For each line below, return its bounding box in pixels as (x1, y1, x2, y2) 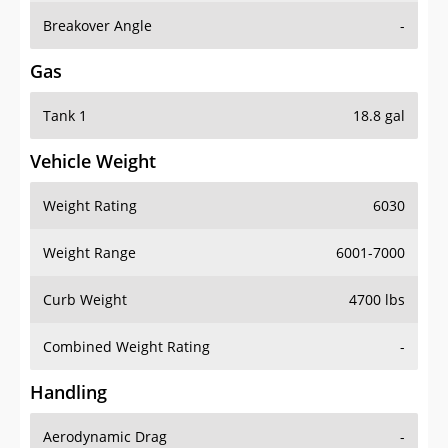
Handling (30, 380, 107, 405)
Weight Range (43, 243, 136, 263)
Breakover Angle (43, 16, 152, 36)
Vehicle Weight (30, 149, 156, 174)
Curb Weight (43, 290, 127, 310)
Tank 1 (43, 106, 87, 126)
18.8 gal (353, 106, 405, 126)
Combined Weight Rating (43, 337, 210, 357)
